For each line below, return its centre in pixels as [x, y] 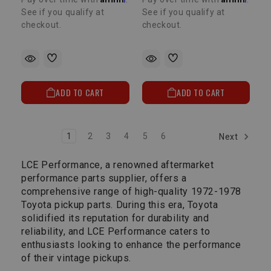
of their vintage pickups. [77, 258]
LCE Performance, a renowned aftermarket [118, 165]
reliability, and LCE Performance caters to [116, 232]
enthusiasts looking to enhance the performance [131, 245]
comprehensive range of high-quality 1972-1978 [132, 192]
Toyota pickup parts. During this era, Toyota [120, 205]
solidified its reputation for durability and [115, 218]
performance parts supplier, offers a [104, 178]
